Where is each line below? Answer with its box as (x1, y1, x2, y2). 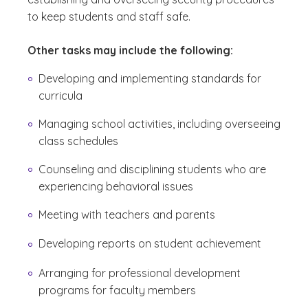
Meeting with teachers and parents (38, 208, 215, 221)
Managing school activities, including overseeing (38, 117, 280, 131)
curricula (38, 89, 82, 102)
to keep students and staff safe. (27, 10, 190, 23)
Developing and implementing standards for (38, 71, 261, 85)
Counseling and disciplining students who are (38, 162, 266, 176)
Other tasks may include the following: (27, 43, 233, 57)
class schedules (38, 134, 118, 148)
